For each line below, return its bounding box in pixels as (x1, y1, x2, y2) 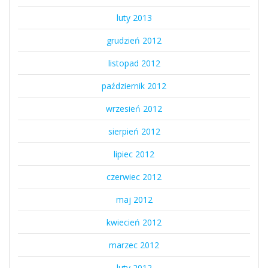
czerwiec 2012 (106, 171, 162, 183)
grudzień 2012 (106, 35, 162, 47)
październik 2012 (102, 80, 166, 92)
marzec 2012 (109, 239, 159, 251)
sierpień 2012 (108, 126, 160, 138)
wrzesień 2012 (106, 103, 162, 115)
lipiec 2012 (114, 148, 154, 160)
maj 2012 (115, 194, 153, 206)
